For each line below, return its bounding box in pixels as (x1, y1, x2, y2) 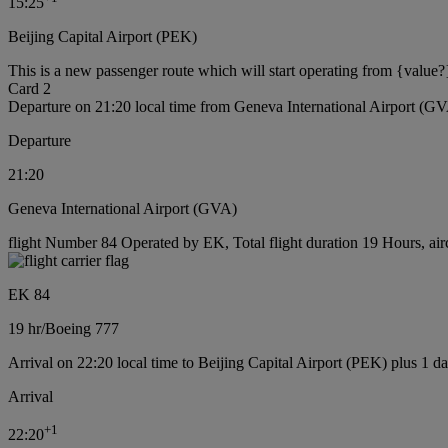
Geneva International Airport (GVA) (8, 200, 237, 218)
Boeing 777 (45, 320, 119, 338)
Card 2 (8, 80, 51, 98)
